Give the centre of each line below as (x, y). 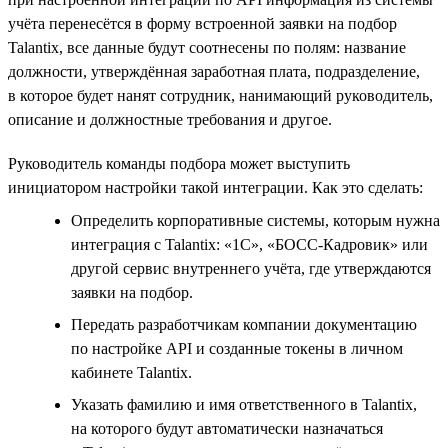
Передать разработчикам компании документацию (244, 324)
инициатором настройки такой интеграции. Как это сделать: (215, 187)
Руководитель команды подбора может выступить (179, 163)
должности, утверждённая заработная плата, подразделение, (214, 71)
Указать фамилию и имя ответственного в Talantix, (244, 404)
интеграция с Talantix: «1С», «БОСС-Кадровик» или (249, 244)
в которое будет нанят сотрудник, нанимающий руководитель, (220, 95)
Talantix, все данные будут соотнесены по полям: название (207, 47)
